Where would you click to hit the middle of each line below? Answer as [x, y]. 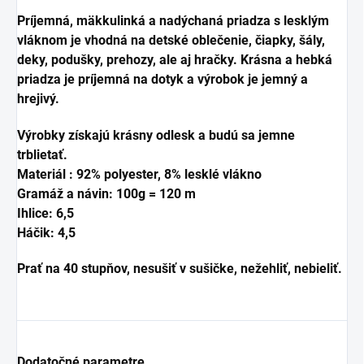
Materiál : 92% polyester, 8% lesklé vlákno [139, 175]
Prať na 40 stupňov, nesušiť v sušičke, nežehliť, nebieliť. [180, 269]
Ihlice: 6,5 [45, 214]
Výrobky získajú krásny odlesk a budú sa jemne [156, 136]
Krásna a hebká [285, 60]
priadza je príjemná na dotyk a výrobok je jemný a [162, 80]
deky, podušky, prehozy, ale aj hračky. [127, 60]
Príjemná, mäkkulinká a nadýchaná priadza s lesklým [173, 21]
